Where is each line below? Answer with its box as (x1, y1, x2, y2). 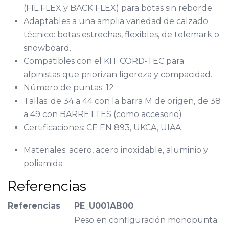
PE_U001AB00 (74, 200, 133, 211)
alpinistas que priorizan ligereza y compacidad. (23, 69, 212, 79)
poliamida (23, 158, 63, 168)
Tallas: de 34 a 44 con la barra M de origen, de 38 (23, 96, 221, 106)
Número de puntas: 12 (23, 82, 114, 93)
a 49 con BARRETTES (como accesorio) (23, 109, 182, 119)
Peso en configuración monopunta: (74, 215, 219, 225)
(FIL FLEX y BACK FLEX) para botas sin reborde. (23, 3, 214, 13)
